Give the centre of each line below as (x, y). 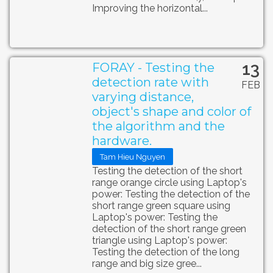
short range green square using (161, 206)
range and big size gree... (147, 264)
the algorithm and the (158, 126)
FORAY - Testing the (153, 68)
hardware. (122, 141)
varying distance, (143, 97)
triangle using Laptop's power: (159, 241)
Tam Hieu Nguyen (132, 157)
